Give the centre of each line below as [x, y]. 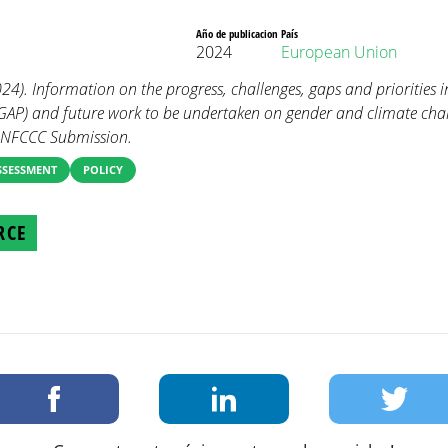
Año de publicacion [238, 33]
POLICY [103, 169]
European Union [338, 52]
